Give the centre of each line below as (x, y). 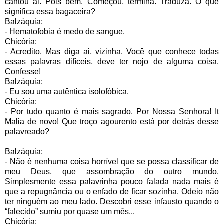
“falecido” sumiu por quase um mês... (70, 211)
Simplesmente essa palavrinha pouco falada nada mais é (112, 181)
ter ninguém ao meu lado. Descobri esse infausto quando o (112, 201)
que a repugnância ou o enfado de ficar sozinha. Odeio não (112, 191)
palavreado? (27, 131)
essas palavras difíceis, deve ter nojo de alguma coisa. (112, 61)
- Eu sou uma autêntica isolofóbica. (67, 91)
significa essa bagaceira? (50, 11)
